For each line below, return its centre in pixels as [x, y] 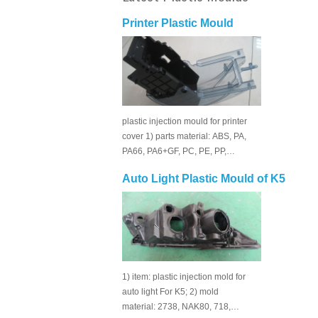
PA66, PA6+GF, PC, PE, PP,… [179, 151]
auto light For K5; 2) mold [170, 292]
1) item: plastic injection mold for [184, 277]
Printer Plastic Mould [178, 23]
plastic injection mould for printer [185, 121]
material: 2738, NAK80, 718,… [181, 307]
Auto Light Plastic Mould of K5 [204, 179]
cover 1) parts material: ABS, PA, [184, 136]
